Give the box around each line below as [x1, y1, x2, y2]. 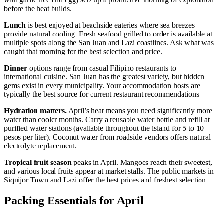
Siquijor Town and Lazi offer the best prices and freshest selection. [4, 176, 208, 184]
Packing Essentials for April [4, 194, 144, 207]
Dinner [4, 64, 27, 73]
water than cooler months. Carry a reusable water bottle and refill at [4, 115, 210, 124]
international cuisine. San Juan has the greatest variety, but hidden [4, 73, 204, 81]
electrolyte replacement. [4, 142, 76, 150]
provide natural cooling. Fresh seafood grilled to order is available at [4, 30, 212, 38]
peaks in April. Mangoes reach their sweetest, [72, 158, 212, 167]
